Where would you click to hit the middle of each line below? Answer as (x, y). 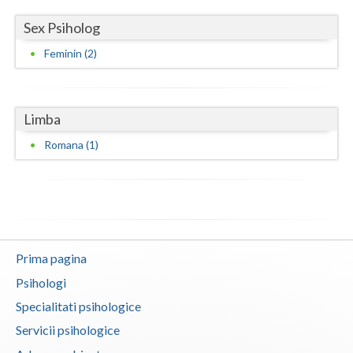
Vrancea (37, 54)
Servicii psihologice (68, 330)
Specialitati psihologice (78, 307)
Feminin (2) (71, 53)
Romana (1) (71, 145)
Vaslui (32, 22)
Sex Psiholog (62, 27)
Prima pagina (51, 258)
